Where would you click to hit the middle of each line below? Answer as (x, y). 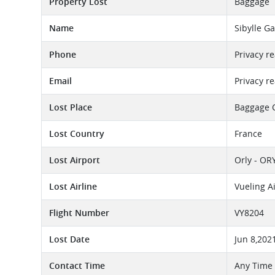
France (248, 134)
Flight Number (79, 213)
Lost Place (71, 107)
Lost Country (77, 134)
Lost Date (69, 239)
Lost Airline (73, 186)
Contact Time (77, 265)
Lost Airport (75, 160)
